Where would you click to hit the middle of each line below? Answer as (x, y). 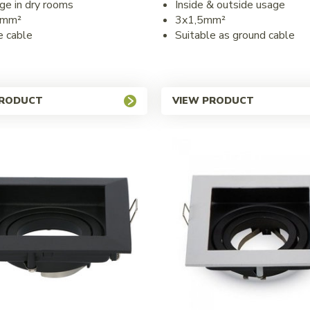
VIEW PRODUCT (213, 100)
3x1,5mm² (200, 20)
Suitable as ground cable (235, 35)
